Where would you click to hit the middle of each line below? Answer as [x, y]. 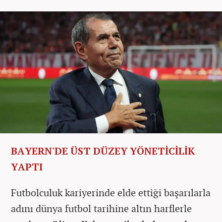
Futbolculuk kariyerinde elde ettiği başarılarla [111, 192]
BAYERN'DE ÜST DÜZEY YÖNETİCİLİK [103, 151]
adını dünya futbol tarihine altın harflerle [101, 208]
